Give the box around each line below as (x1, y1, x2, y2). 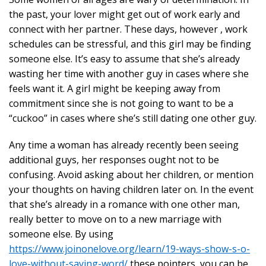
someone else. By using (9, 227, 113, 240)
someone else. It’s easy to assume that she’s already (9, 52, 240, 65)
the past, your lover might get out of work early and (9, 8, 240, 21)
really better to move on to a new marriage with (9, 213, 221, 226)
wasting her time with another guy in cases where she (9, 67, 249, 80)
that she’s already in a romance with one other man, (9, 198, 240, 211)
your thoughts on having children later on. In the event (9, 183, 254, 196)
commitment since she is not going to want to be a (9, 97, 233, 110)
